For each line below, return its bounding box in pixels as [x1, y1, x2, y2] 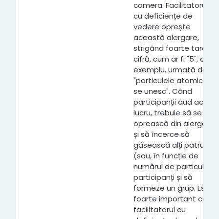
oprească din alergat [133, 118, 210, 129]
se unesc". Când [133, 86, 192, 96]
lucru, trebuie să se [133, 108, 202, 118]
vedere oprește [133, 22, 191, 32]
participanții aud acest [133, 97, 216, 107]
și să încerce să [133, 129, 190, 139]
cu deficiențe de [133, 11, 193, 21]
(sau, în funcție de [133, 151, 198, 161]
